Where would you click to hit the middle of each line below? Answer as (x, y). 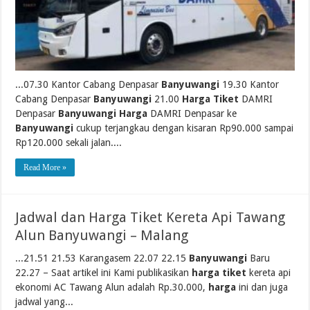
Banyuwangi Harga (103, 113)
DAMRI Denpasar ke (192, 113)
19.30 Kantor (249, 84)
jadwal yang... (45, 301)
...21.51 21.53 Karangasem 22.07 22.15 (102, 258)
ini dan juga (262, 287)
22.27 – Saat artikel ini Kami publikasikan (104, 272)
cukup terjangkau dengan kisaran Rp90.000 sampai (184, 128)
